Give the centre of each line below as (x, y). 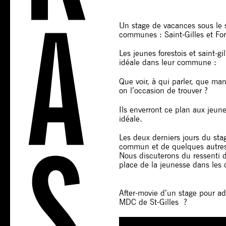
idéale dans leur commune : (167, 63)
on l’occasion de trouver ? (163, 90)
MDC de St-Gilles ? (153, 202)
